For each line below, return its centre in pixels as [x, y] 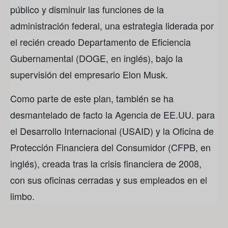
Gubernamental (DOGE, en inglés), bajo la [96, 58]
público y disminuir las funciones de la [87, 9]
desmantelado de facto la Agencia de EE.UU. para [112, 114]
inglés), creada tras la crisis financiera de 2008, [106, 163]
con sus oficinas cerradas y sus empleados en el [109, 179]
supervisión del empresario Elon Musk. [89, 75]
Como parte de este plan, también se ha [92, 98]
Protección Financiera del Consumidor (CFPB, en [110, 147]
